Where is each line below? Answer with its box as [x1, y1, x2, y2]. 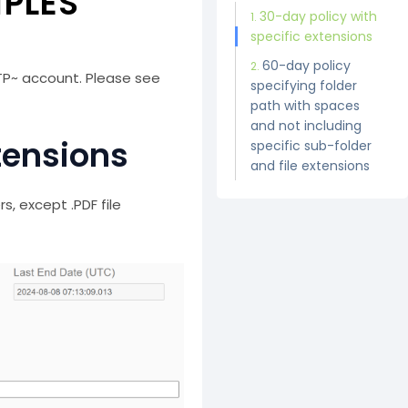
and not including [250, 117, 362, 135]
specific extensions [250, 27, 372, 46]
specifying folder [250, 76, 357, 95]
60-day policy [261, 56, 351, 75]
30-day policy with [259, 7, 377, 25]
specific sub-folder [250, 137, 372, 155]
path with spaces [250, 97, 360, 115]
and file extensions [250, 157, 370, 175]
